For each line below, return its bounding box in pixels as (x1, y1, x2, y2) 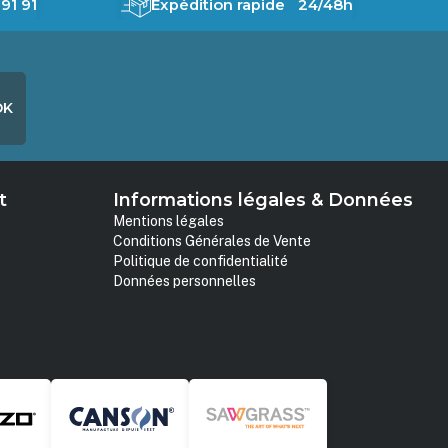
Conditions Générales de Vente (113, 232, 312, 249)
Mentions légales (113, 212, 225, 229)
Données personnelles (113, 272, 257, 289)
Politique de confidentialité (113, 252, 289, 269)
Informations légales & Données (113, 188, 414, 210)
